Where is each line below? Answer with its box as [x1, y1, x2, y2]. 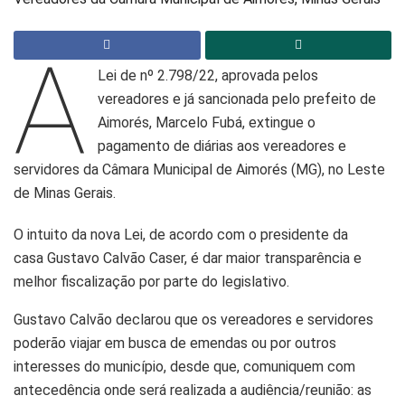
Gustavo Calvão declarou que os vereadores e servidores [14, 311, 373, 329]
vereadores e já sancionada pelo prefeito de [98, 90, 377, 108]
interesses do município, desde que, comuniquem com [14, 358, 355, 376]
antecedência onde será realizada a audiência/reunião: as [14, 381, 372, 400]
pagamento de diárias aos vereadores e [98, 137, 347, 155]
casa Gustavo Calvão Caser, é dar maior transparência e [14, 250, 362, 268]
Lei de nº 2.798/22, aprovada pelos [98, 67, 319, 85]
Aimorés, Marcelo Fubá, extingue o [98, 114, 316, 132]
